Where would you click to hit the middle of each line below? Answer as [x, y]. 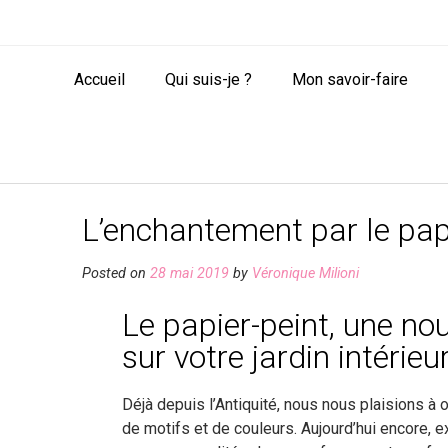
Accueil [99, 79]
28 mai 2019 [189, 274]
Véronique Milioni [305, 274]
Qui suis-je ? [208, 79]
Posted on [116, 274]
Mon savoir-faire [349, 79]
